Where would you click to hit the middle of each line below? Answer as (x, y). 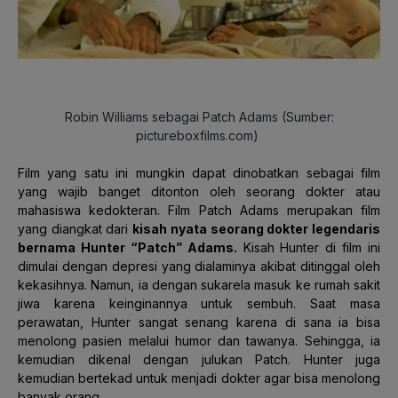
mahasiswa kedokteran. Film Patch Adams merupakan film (199, 210)
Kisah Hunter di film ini (308, 247)
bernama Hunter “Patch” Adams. (127, 247)
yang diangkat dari (76, 228)
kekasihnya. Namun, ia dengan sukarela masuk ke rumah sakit (199, 284)
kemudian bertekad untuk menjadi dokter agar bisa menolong (199, 378)
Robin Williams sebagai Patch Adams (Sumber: (199, 116)
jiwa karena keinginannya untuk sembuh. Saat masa (199, 303)
